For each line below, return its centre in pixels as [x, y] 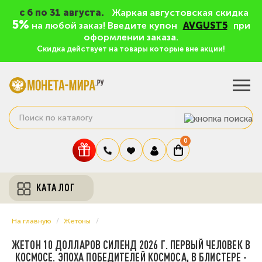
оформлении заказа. [131, 37]
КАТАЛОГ [56, 187]
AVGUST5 [205, 25]
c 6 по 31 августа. [62, 13]
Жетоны [77, 221]
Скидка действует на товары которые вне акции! [131, 49]
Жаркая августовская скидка [179, 13]
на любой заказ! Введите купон [104, 25]
